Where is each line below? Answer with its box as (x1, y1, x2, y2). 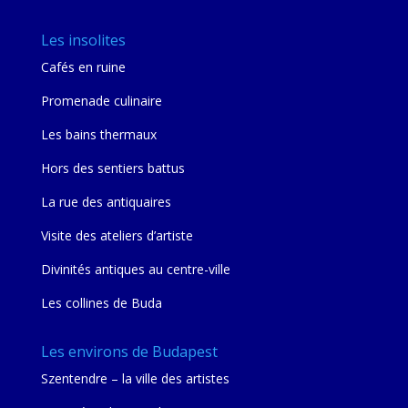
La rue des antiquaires (40, 192, 171, 210)
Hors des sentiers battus (40, 158, 185, 177)
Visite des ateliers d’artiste (40, 226, 193, 244)
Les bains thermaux (40, 125, 157, 143)
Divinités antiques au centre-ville (40, 260, 230, 278)
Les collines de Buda (40, 293, 162, 311)
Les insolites (40, 29, 126, 50)
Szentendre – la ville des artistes (40, 369, 229, 387)
